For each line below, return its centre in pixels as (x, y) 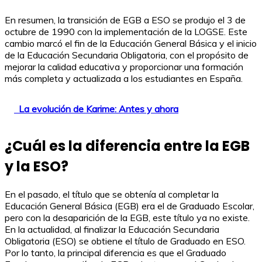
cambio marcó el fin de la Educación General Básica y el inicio (131, 43)
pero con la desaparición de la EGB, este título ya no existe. (127, 217)
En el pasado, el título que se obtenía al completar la (112, 194)
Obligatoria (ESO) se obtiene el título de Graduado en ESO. (125, 241)
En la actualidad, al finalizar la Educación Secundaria (112, 229)
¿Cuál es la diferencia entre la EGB (127, 146)
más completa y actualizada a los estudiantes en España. (124, 78)
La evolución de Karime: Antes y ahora (99, 108)
